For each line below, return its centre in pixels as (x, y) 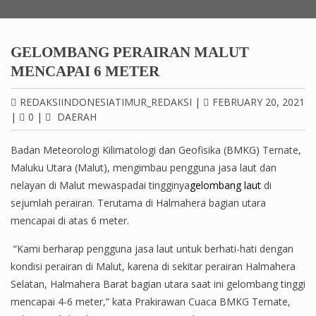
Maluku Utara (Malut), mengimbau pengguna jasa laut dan (144, 168)
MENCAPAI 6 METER (85, 71)
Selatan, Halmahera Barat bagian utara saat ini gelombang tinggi (158, 284)
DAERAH (77, 117)
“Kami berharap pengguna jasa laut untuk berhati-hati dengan (152, 249)
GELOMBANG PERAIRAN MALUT (130, 52)
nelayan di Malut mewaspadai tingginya (100, 185)
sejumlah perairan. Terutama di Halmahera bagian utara (138, 203)
